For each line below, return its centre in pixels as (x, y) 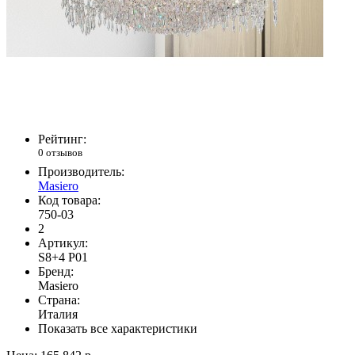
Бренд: (56, 271)
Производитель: (81, 171)
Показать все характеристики (118, 328)
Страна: (59, 300)
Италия (58, 314)
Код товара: (69, 200)
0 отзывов (60, 153)
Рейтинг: (62, 139)
